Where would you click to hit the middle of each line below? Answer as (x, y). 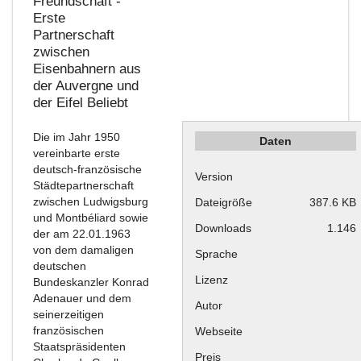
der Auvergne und (86, 85)
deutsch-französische (87, 169)
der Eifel (60, 102)
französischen (68, 330)
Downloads (223, 228)
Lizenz (212, 280)
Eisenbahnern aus (87, 68)
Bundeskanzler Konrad (91, 282)
